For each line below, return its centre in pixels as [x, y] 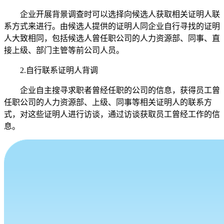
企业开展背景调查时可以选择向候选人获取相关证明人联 [120, 14]
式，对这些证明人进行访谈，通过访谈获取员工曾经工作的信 [112, 114]
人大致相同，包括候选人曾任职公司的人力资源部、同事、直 [112, 38]
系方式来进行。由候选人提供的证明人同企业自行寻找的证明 [112, 26]
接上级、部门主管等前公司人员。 [64, 50]
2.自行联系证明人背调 [59, 70]
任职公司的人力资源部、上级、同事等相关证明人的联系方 [108, 102]
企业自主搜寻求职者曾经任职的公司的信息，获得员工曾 [120, 90]
